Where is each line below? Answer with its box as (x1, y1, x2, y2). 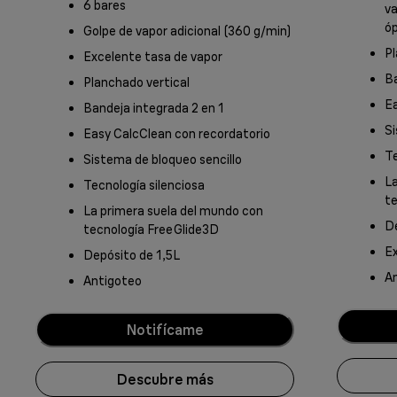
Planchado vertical (83, 74, 190, 91)
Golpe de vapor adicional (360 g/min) (83, 23, 291, 40)
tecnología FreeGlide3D (83, 222, 219, 238)
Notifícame (126, 320, 204, 339)
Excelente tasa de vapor (83, 49, 222, 66)
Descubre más (116, 370, 214, 388)
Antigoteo (83, 273, 142, 290)
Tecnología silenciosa (83, 177, 205, 194)
